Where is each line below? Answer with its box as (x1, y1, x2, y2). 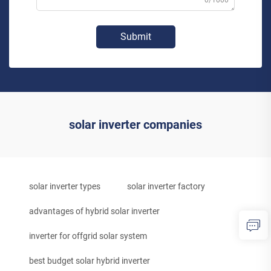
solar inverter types (29, 181, 100, 192)
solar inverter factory (127, 181, 205, 192)
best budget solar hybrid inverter (29, 256, 150, 266)
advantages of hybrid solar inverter (29, 206, 160, 217)
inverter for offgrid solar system (29, 231, 147, 241)
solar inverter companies (69, 117, 202, 132)
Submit (120, 31, 151, 43)
